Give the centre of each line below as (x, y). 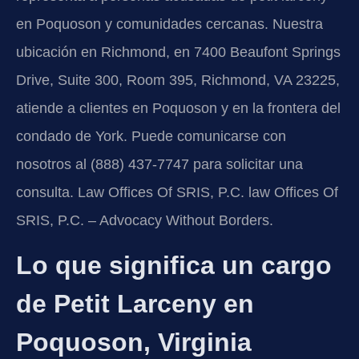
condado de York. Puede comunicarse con (151, 136)
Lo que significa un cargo (174, 265)
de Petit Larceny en (135, 304)
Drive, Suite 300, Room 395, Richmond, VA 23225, (178, 80)
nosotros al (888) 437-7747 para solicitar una (159, 164)
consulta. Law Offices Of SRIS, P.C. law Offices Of (177, 192)
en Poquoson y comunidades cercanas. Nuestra (169, 24)
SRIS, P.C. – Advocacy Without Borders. (145, 220)
